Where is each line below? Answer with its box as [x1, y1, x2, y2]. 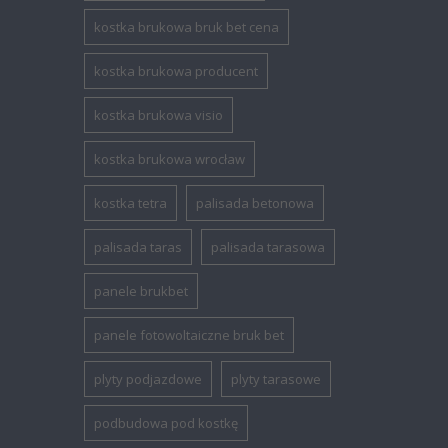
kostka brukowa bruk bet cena [94, 18, 280, 36]
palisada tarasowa [211, 238, 326, 256]
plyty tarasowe [231, 370, 322, 388]
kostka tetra [94, 194, 168, 212]
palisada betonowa [196, 194, 315, 212]
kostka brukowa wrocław [94, 150, 246, 168]
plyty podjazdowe [94, 370, 203, 388]
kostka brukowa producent [94, 62, 259, 80]
